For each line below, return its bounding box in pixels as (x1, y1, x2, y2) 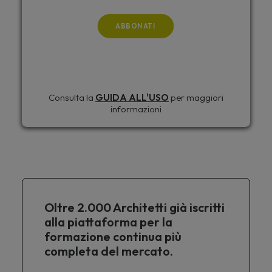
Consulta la (49, 91, 95, 103)
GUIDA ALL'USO (95, 91, 169, 103)
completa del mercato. (44, 243, 173, 259)
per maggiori (169, 91, 223, 103)
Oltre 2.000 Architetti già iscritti (44, 200, 225, 215)
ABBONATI (115, 21, 157, 30)
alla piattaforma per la (44, 214, 172, 229)
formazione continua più (44, 229, 182, 244)
